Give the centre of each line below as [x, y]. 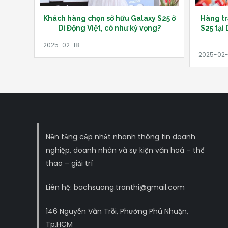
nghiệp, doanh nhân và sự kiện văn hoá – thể [125, 150]
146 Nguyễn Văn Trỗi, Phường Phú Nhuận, [117, 211]
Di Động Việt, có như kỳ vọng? [109, 28]
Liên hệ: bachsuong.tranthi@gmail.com [115, 187]
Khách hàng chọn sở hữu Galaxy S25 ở [109, 18]
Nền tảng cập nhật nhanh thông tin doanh [121, 137]
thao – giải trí [69, 163]
